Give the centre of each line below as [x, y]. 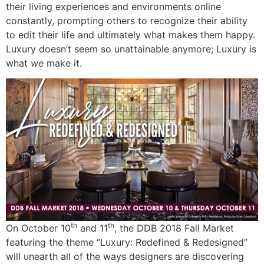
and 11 [93, 228]
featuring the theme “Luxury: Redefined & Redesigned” [127, 242]
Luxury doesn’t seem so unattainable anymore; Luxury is [131, 49]
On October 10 [38, 228]
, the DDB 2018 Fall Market [174, 228]
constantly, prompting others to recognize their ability [127, 20]
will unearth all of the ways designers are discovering [125, 257]
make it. [66, 63]
